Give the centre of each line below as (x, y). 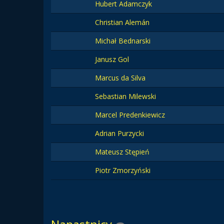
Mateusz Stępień (122, 152)
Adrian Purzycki (119, 133)
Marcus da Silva (120, 78)
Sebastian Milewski (125, 96)
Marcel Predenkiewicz (130, 115)
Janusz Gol (112, 59)
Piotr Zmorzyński (123, 170)
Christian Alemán (122, 22)
